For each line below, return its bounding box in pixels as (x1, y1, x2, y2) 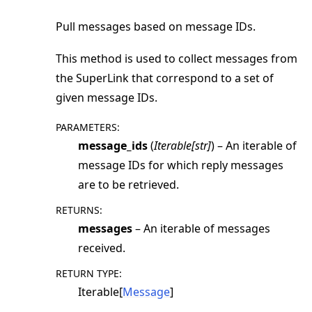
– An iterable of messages (132, 220, 270, 236)
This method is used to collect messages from (56, 50, 297, 66)
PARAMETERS (56, 120, 117, 134)
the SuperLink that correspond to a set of (56, 70, 274, 86)
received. (78, 240, 125, 256)
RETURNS (56, 203, 100, 217)
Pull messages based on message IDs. (56, 19, 256, 35)
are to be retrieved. (78, 176, 179, 192)
